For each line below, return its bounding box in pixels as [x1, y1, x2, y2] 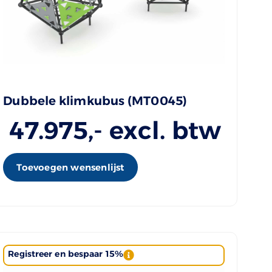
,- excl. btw [88, 115, 222, 145]
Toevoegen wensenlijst [16, 161, 124, 173]
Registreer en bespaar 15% [8, 248, 123, 259]
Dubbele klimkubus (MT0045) [3, 93, 187, 108]
